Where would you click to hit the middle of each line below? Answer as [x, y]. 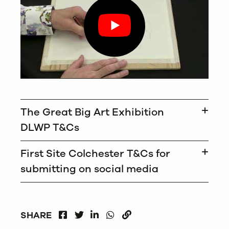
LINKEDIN [120, 214]
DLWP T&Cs [50, 127]
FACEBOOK [92, 214]
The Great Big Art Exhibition [92, 112]
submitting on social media [89, 169]
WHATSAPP [140, 214]
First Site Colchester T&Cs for [95, 153]
